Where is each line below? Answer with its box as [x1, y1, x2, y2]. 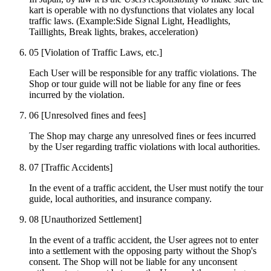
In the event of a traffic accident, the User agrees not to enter [29, 234, 258, 245]
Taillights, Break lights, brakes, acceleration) [29, 26, 198, 37]
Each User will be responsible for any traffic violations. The [29, 67, 256, 78]
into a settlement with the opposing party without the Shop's [29, 245, 256, 256]
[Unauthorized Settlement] [41, 214, 142, 224]
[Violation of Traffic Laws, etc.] [41, 47, 162, 57]
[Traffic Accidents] [41, 162, 113, 172]
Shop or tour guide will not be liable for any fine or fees [29, 78, 241, 89]
